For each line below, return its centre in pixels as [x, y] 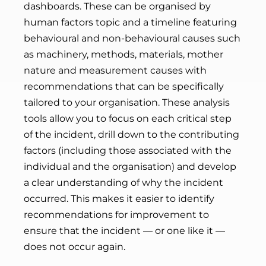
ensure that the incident [83, 231]
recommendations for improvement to [116, 215]
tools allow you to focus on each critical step [128, 118]
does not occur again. [75, 247]
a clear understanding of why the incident [123, 183]
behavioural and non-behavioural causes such [132, 38]
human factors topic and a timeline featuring [130, 22]
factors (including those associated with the [128, 151]
